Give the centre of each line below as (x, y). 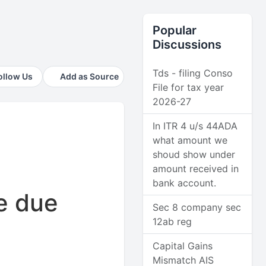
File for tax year (189, 87)
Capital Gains (183, 246)
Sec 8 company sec (197, 207)
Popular (175, 30)
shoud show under (194, 154)
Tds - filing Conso (193, 73)
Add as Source (90, 76)
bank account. (185, 183)
